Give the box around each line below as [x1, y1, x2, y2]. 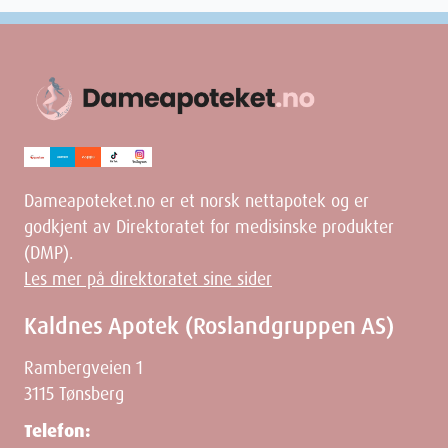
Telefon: [24, 418, 90, 443]
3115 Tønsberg [24, 383, 124, 406]
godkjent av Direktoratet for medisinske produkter [24, 216, 394, 239]
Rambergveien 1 [24, 357, 143, 380]
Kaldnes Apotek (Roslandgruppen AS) [24, 311, 394, 342]
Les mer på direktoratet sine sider [24, 268, 272, 291]
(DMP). [24, 242, 73, 265]
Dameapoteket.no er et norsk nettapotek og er [24, 190, 369, 213]
